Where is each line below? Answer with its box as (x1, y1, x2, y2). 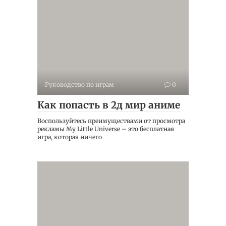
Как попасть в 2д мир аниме (37, 99, 180, 111)
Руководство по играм (45, 81, 114, 89)
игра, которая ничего (37, 133, 102, 141)
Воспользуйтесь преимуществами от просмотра (37, 117, 185, 125)
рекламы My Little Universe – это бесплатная (37, 125, 174, 133)
